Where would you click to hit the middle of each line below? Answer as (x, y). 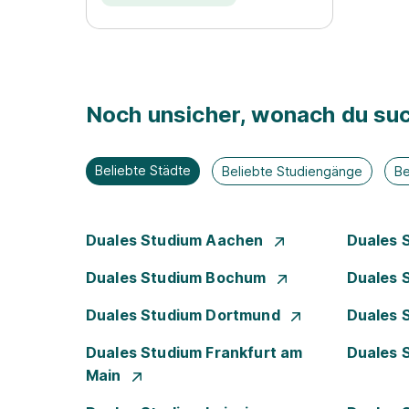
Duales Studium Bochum (178, 278)
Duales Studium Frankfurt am (194, 352)
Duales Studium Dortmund (185, 315)
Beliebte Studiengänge (293, 171)
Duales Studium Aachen (177, 240)
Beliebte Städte (143, 170)
